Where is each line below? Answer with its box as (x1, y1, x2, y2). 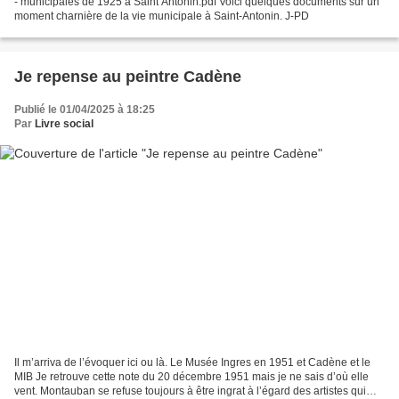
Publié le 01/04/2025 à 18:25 (14, 103, 155, 117)
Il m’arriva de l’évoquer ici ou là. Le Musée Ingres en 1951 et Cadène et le (14, 355, 370, 369)
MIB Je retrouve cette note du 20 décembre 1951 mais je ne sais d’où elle (14, 370, 369, 383)
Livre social (35, 118, 94, 131)
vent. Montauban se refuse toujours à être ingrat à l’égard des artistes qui (14, 384, 366, 397)
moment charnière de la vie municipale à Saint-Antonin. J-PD (14, 10, 309, 23)
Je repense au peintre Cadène (14, 68, 241, 86)
